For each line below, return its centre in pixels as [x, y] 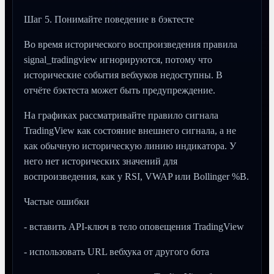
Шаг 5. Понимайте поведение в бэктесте [109, 19]
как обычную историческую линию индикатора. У [130, 146]
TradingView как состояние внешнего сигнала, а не [130, 131]
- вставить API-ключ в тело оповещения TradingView [134, 227]
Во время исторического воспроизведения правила [131, 44]
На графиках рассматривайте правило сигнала [121, 115]
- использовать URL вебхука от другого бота [117, 252]
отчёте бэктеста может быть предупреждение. [120, 90]
